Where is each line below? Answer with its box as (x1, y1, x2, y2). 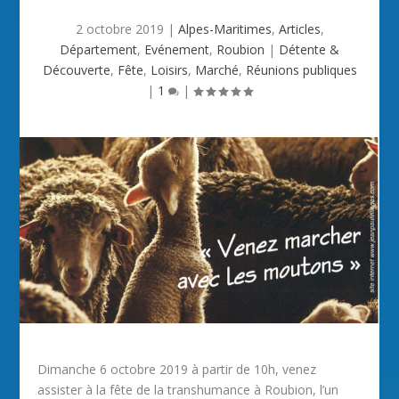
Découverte (42, 61, 110, 78)
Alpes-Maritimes (177, 20, 272, 37)
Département (60, 41, 137, 58)
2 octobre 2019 (75, 20, 164, 37)
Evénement (144, 41, 209, 58)
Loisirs (150, 61, 188, 78)
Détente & (279, 41, 339, 58)
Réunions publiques (245, 61, 357, 78)
